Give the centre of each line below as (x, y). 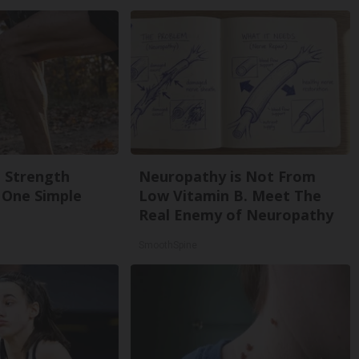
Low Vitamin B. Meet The (230, 196)
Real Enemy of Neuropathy (236, 215)
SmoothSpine (168, 245)
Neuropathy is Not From (228, 176)
